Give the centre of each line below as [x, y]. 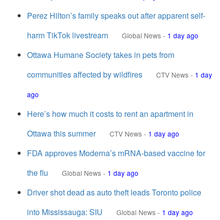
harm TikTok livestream [68, 35]
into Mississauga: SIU [65, 212]
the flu [38, 173]
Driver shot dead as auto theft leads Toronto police [114, 192]
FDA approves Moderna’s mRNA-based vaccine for [116, 153]
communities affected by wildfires [85, 74]
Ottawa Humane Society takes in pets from [101, 55]
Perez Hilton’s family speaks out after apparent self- [116, 15]
